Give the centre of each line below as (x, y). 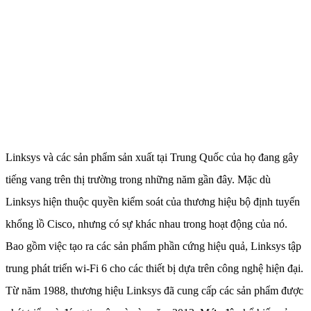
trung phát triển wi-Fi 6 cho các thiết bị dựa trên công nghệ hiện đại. (154, 268)
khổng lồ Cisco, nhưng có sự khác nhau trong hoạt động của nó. (146, 224)
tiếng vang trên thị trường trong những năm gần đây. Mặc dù (138, 179)
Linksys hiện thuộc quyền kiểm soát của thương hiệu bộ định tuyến (153, 201)
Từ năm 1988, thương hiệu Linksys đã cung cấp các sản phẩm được (154, 290)
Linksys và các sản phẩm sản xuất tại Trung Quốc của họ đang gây (152, 157)
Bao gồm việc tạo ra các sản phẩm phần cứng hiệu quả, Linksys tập (153, 246)
